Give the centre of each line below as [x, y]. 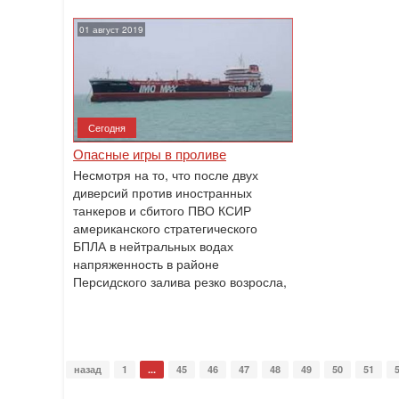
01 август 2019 [111, 29]
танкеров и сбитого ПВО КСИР [162, 210]
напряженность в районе [146, 264]
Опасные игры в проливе [150, 154]
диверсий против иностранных [163, 192]
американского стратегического [165, 228]
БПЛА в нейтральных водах [153, 246]
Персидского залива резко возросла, [180, 281]
